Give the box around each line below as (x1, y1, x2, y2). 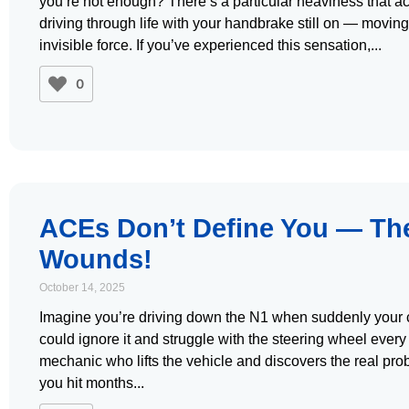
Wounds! (39, 245, 152, 274)
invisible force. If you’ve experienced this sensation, (39, 37, 371, 53)
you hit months (39, 375, 133, 391)
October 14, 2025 (39, 281, 125, 294)
